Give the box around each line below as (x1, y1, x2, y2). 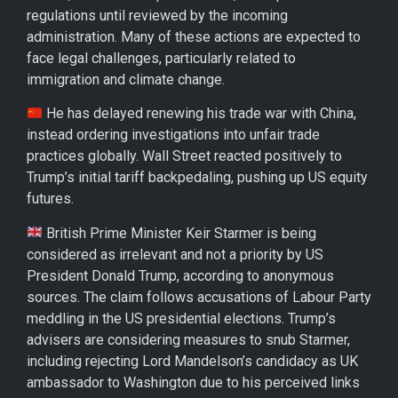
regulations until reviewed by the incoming (27, 6, 288, 24)
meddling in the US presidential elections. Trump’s (27, 309, 336, 327)
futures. (27, 190, 74, 208)
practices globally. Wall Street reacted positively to (27, 147, 342, 165)
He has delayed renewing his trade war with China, (43, 105, 357, 123)
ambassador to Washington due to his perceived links (27, 373, 360, 391)
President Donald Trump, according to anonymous (27, 267, 334, 284)
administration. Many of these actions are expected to (27, 28, 361, 45)
